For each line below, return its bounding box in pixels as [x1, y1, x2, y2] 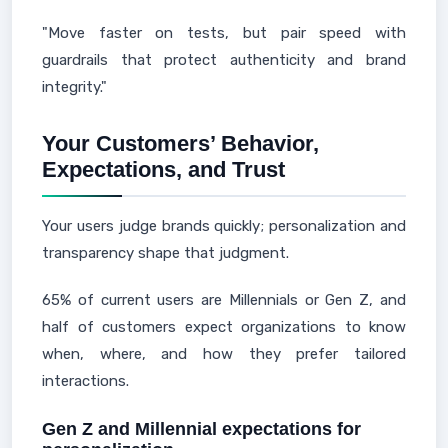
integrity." [42, 78, 107, 96]
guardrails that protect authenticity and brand [42, 51, 406, 69]
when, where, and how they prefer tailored [42, 345, 406, 363]
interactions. [42, 372, 129, 390]
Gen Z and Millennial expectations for [42, 419, 361, 439]
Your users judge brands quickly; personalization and [42, 217, 406, 235]
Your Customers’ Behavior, [42, 131, 319, 156]
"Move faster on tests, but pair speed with [42, 24, 406, 42]
